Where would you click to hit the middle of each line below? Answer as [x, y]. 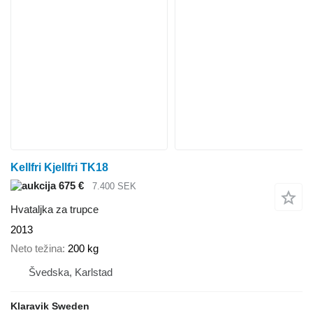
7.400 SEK [114, 186]
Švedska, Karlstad [71, 272]
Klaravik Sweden [50, 306]
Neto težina [36, 248]
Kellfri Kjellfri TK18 [59, 167]
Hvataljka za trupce [54, 210]
